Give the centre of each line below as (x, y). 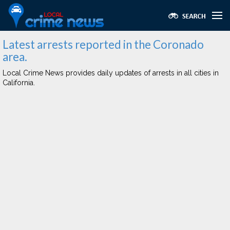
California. (19, 83)
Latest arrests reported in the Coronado (103, 44)
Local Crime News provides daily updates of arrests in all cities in (111, 73)
